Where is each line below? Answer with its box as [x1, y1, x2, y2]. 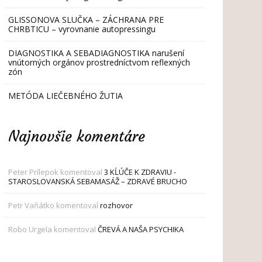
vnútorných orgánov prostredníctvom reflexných [8, 56, 190, 68]
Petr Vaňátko [8, 199, 54, 211]
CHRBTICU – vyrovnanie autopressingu [8, 23, 156, 35]
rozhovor [99, 199, 133, 211]
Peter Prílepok [8, 166, 58, 177]
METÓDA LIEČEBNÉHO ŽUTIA [8, 89, 123, 101]
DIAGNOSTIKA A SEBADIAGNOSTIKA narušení [8, 47, 184, 58]
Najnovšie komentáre [8, 127, 145, 146]
